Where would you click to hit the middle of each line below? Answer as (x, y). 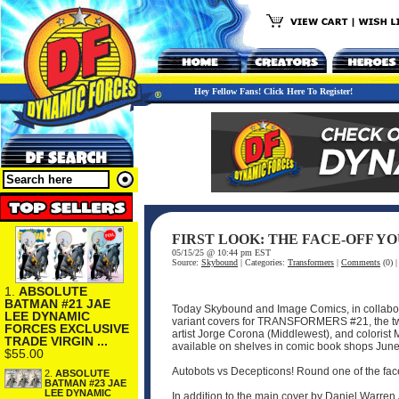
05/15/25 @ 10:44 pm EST (221, 252)
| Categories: (263, 262)
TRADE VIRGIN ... (56, 341)
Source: (187, 262)
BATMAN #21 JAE (57, 303)
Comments (361, 262)
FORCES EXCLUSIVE (67, 328)
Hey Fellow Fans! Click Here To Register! (273, 91)
